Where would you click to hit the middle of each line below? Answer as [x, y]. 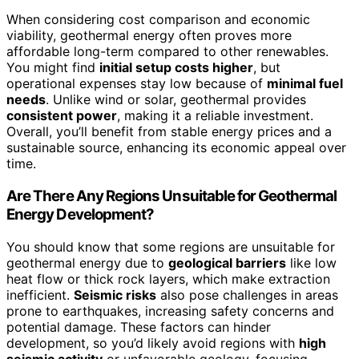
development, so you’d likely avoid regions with [153, 343]
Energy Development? [81, 214]
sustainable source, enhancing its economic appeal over [176, 148]
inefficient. [40, 294]
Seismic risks [115, 294]
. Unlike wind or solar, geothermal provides [176, 100]
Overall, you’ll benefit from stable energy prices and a [169, 132]
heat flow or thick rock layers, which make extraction [168, 278]
